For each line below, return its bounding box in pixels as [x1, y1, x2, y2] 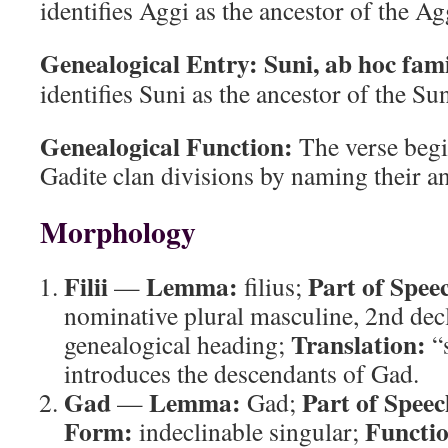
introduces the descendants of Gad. [64, 356, 419, 390]
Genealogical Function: [40, 127, 293, 165]
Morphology [40, 210, 196, 253]
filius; [238, 269, 308, 303]
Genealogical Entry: [40, 44, 258, 82]
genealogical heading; [64, 327, 291, 361]
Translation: [291, 325, 426, 363]
